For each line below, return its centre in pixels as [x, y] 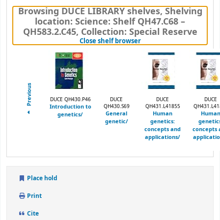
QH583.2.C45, [52, 32]
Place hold [41, 178]
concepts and [163, 129]
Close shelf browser [110, 41]
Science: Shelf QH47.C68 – [129, 21]
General [116, 113]
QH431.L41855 [163, 106]
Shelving [183, 11]
